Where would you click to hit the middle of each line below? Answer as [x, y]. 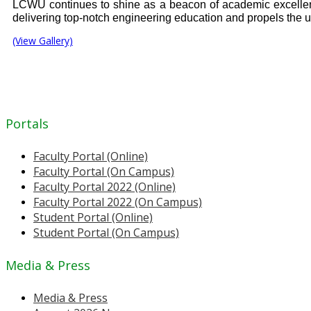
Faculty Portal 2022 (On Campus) [118, 202]
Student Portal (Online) [93, 218]
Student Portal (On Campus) [106, 233]
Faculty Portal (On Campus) [104, 172]
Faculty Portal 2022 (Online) [104, 187]
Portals [27, 124]
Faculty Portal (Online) [91, 157]
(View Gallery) [43, 41]
